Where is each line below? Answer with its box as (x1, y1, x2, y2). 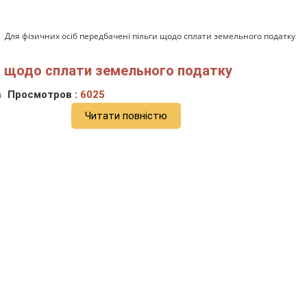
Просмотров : (8, 88, 80, 101)
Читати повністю (85, 110, 167, 123)
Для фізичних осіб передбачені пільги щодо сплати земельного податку (5, 30, 295, 42)
